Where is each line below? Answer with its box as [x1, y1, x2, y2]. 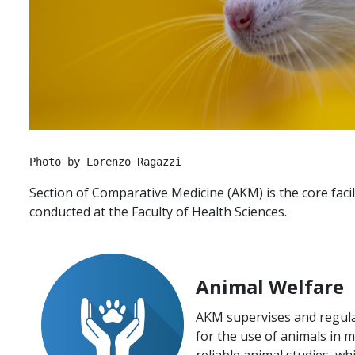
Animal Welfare [196, 273, 344, 300]
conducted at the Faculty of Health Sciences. [29, 203, 287, 220]
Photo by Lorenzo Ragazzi [29, 155, 181, 168]
